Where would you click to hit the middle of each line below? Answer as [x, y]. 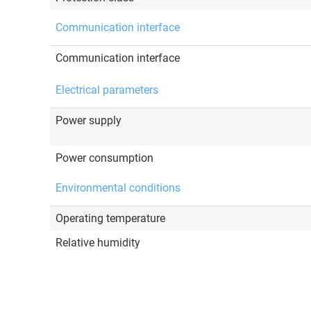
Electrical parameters [107, 90]
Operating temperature [110, 219]
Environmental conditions [118, 188]
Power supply [89, 121]
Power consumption [104, 158]
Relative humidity [98, 243]
